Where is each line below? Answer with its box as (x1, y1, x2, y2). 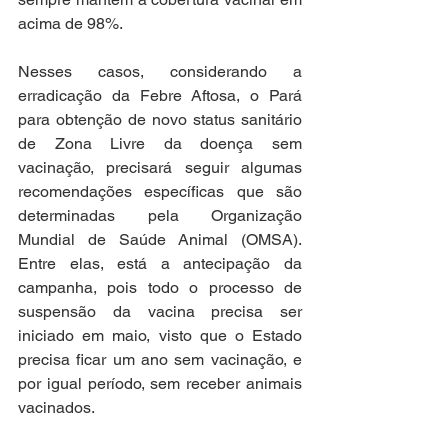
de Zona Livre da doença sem (18, 134, 302, 153)
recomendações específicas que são (18, 182, 302, 201)
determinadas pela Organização (18, 206, 302, 225)
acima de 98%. (18, 14, 123, 33)
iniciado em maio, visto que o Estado (18, 326, 302, 345)
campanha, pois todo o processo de (18, 278, 302, 297)
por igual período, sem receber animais (18, 374, 302, 393)
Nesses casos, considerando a (18, 62, 302, 81)
